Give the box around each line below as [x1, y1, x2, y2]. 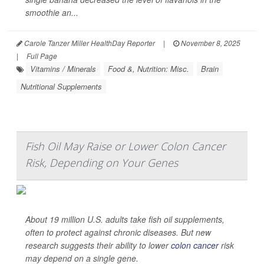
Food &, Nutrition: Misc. [108, 63, 189, 75]
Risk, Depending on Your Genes [25, 156, 178, 170]
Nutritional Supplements [21, 81, 102, 93]
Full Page [27, 51, 57, 61]
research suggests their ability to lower [25, 239, 171, 252]
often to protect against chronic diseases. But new [25, 226, 211, 239]
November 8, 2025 [179, 38, 240, 48]
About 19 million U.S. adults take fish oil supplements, [25, 213, 225, 226]
